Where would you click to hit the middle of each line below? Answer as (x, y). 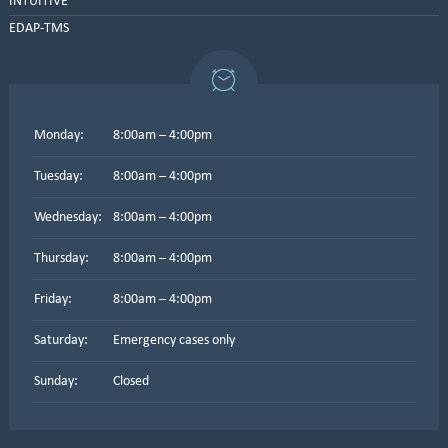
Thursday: (61, 258)
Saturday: (60, 340)
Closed (130, 381)
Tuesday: (58, 176)
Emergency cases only (173, 340)
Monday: (58, 135)
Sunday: (55, 381)
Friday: (52, 299)
